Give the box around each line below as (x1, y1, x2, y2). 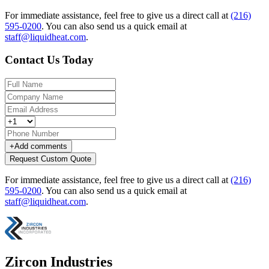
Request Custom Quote (10, 154, 91, 164)
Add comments (14, 142, 67, 151)
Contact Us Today (5, 53, 94, 67)
